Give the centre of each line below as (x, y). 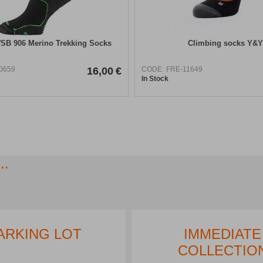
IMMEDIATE (222, 234)
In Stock (155, 78)
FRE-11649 (184, 69)
